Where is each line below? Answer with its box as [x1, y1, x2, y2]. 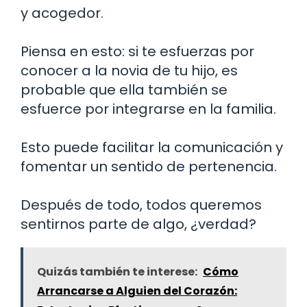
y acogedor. [21, 3, 103, 23]
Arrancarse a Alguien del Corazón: [37, 282, 237, 299]
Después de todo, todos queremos [21, 195, 262, 214]
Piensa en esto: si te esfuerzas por [21, 41, 254, 61]
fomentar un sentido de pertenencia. [21, 156, 277, 176]
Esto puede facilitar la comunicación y [21, 137, 283, 157]
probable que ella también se [21, 79, 228, 99]
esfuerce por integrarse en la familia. [21, 99, 276, 119]
